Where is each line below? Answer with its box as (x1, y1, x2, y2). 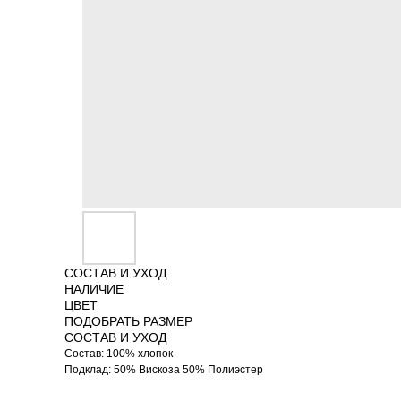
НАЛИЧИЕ (64, 282, 124, 296)
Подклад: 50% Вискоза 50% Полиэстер (64, 363, 263, 376)
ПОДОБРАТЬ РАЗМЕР (64, 314, 192, 328)
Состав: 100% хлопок (64, 347, 173, 360)
